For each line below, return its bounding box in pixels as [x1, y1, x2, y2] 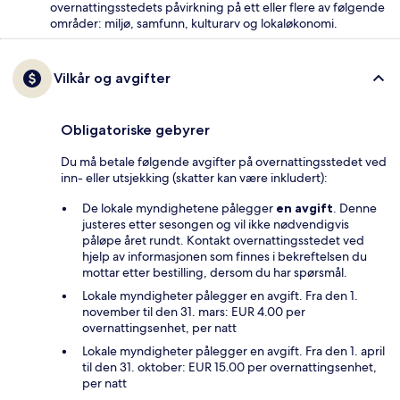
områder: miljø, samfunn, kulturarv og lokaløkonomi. [50, 14, 337, 31]
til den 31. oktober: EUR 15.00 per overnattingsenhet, [82, 358, 377, 375]
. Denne [333, 199, 377, 216]
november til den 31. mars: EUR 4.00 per [82, 303, 305, 320]
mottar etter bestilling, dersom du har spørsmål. [82, 263, 347, 280]
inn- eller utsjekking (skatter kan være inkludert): [61, 169, 328, 186]
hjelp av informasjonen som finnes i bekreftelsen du [82, 247, 367, 264]
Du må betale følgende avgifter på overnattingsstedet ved [61, 153, 387, 170]
